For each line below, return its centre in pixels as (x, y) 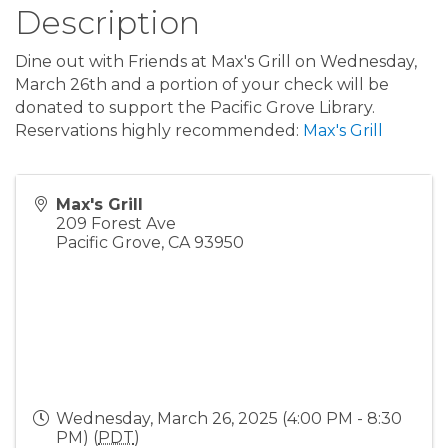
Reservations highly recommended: (159, 131)
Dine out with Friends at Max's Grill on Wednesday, (216, 62)
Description (107, 23)
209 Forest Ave (116, 224)
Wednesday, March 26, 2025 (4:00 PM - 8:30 (229, 419)
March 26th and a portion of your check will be (202, 85)
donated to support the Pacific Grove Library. (195, 108)
